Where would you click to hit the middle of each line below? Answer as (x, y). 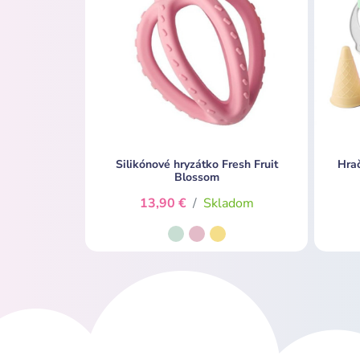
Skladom (228, 203)
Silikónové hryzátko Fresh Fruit (196, 164)
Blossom (196, 177)
